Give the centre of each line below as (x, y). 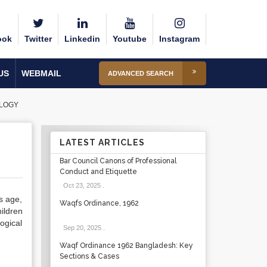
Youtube (130, 39)
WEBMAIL (41, 73)
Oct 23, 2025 (82, 185)
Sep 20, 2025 (82, 228)
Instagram (179, 39)
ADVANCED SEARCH (141, 73)
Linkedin (82, 39)
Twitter (38, 39)
